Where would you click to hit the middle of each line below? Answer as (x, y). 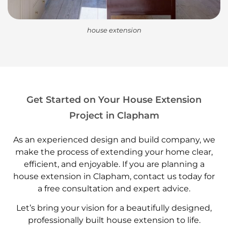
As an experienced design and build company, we (114, 140)
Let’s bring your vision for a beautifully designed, (114, 208)
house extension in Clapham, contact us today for (114, 177)
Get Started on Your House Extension (114, 100)
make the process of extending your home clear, (114, 152)
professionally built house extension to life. (114, 220)
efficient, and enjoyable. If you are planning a (114, 164)
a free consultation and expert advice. (114, 189)
